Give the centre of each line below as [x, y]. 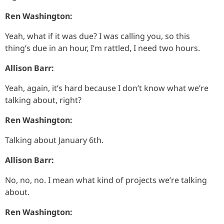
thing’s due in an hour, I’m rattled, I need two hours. [102, 48]
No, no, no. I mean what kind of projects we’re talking [106, 180]
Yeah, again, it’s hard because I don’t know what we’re [107, 88]
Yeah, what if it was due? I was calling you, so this [97, 36]
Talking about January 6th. [54, 140]
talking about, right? [43, 100]
